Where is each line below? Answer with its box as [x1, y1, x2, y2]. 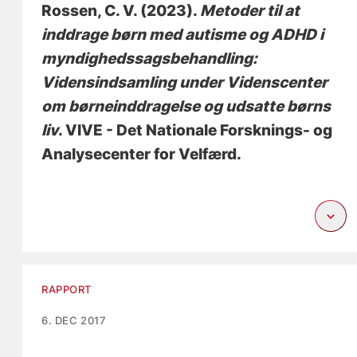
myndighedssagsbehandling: [41, 49, 258, 68]
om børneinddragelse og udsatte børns [41, 96, 331, 116]
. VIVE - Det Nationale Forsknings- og [58, 120, 333, 139]
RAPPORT [41, 282, 92, 296]
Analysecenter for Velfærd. [41, 144, 242, 163]
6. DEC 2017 [41, 313, 107, 327]
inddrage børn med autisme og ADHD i [41, 25, 324, 44]
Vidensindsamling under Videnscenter [41, 73, 328, 92]
